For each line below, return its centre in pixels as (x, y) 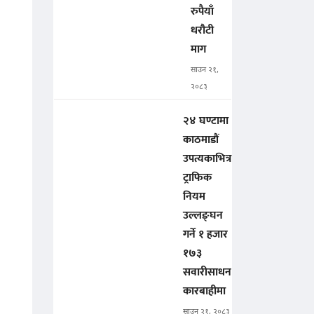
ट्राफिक (197, 178)
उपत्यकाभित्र (207, 159)
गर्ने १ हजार (205, 235)
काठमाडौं (201, 140)
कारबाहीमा (204, 292)
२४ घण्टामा (206, 121)
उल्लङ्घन (203, 216)
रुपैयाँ (202, 12)
